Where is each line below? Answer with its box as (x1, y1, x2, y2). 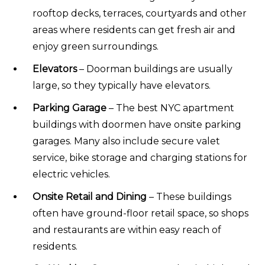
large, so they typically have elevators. (33, 79, 211, 91)
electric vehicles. (33, 168, 110, 180)
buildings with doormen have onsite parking (33, 118, 241, 130)
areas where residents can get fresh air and (33, 24, 235, 35)
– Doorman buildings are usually (77, 63, 232, 75)
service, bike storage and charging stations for (33, 151, 247, 163)
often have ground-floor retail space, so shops (33, 207, 248, 219)
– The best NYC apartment (106, 102, 234, 114)
